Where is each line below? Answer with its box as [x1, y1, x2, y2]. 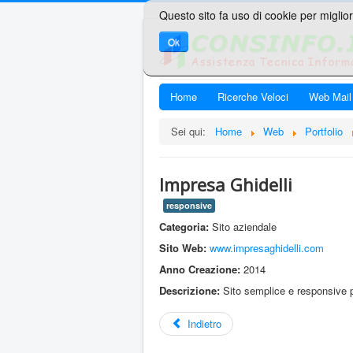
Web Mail [309, 89, 351, 104]
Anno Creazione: [159, 262, 240, 277]
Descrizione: [159, 283, 220, 298]
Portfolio [305, 124, 343, 139]
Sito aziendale [209, 219, 277, 234]
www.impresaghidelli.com [210, 240, 324, 255]
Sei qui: [171, 124, 212, 139]
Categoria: [159, 219, 209, 234]
